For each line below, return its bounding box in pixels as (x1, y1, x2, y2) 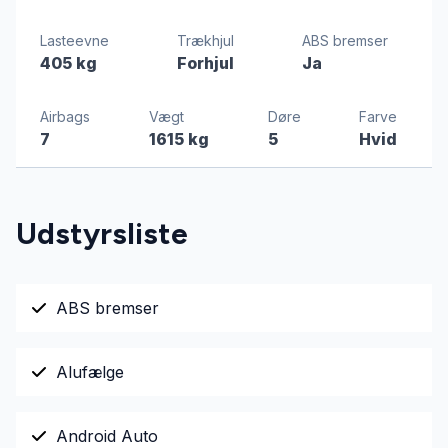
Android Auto (56, 426, 158, 446)
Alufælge (56, 362, 124, 382)
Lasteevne (40, 32, 109, 49)
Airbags (40, 108, 90, 125)
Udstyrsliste (16, 215, 188, 252)
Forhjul (177, 53, 234, 73)
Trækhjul (177, 32, 234, 49)
